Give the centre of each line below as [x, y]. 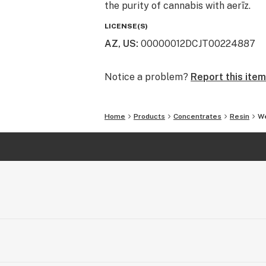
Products [149, 116]
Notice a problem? [146, 77]
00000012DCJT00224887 [198, 44]
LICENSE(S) [126, 26]
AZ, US [120, 44]
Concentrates [197, 116]
